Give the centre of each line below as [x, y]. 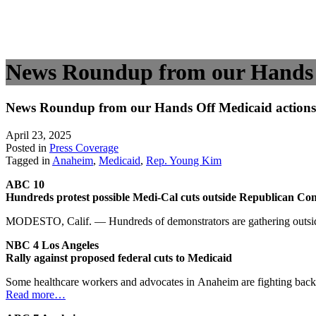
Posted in [28, 147]
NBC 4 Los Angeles [52, 245]
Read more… [36, 294]
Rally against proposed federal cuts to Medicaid [119, 257]
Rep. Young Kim [184, 160]
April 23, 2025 [38, 135]
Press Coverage [84, 147]
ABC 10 [25, 184]
